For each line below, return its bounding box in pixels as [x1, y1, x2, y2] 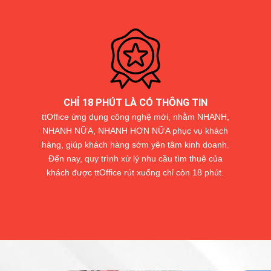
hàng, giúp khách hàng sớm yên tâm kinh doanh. [41, 139, 229, 149]
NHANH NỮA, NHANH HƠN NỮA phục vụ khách [42, 125, 229, 135]
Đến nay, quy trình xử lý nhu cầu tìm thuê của [48, 153, 223, 163]
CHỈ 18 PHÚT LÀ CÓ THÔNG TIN [63, 97, 207, 109]
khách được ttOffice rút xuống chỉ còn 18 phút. [47, 167, 224, 177]
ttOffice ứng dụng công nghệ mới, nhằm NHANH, [41, 111, 229, 122]
